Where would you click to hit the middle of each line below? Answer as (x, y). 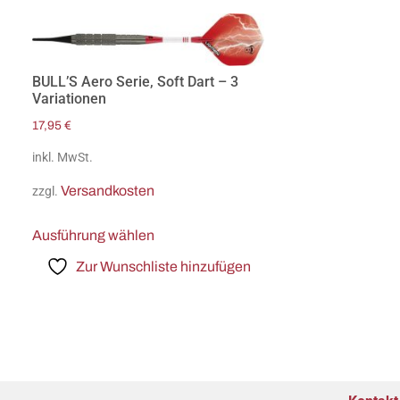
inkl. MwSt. (62, 158)
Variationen (69, 99)
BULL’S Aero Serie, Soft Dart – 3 (135, 82)
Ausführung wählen (93, 235)
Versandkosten (108, 190)
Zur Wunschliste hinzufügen (163, 266)
